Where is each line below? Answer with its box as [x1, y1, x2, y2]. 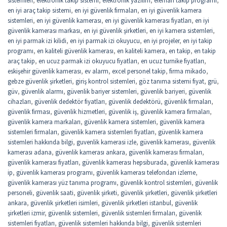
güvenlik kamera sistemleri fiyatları [61, 127, 155, 136]
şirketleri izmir [8, 208, 45, 217]
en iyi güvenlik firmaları [74, 6, 137, 14]
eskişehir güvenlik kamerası [8, 66, 81, 75]
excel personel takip [112, 66, 166, 75]
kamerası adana [8, 147, 52, 156]
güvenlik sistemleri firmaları [101, 208, 175, 217]
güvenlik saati [36, 188, 73, 197]
